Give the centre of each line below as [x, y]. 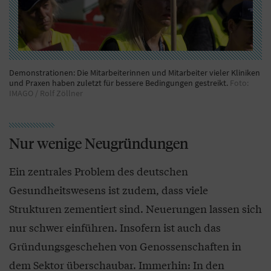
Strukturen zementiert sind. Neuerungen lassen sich [135, 208]
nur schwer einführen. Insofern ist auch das [115, 227]
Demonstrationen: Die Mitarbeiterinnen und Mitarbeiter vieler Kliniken [135, 72]
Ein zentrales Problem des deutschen [99, 171]
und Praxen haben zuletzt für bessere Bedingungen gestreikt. [119, 83]
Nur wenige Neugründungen [99, 143]
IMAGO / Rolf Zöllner [46, 93]
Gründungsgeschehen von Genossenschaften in [125, 246]
